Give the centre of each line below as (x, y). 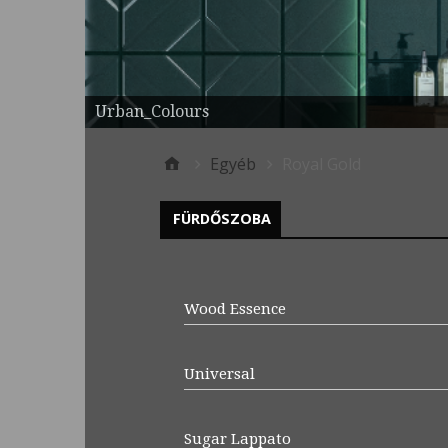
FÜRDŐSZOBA (221, 218)
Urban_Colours (151, 111)
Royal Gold (321, 163)
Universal (219, 373)
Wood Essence (234, 308)
